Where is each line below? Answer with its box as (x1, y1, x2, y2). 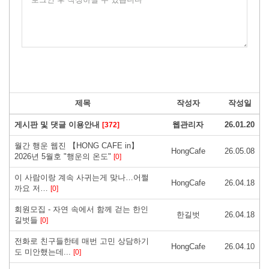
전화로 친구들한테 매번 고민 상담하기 (14, 236, 149, 246)
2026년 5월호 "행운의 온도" (14, 151, 113, 161)
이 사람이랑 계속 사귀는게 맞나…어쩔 (14, 172, 149, 182)
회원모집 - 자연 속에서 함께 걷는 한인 (14, 204, 148, 214)
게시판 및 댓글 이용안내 (14, 119, 102, 129)
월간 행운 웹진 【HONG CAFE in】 (14, 141, 139, 150)
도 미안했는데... (14, 247, 73, 256)
